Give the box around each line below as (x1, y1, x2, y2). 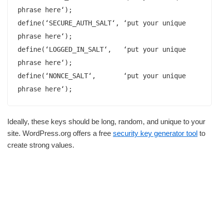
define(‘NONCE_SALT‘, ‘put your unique (18, 71, 186, 80)
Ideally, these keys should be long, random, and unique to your (7, 117, 205, 126)
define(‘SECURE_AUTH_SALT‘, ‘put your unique (18, 19, 186, 27)
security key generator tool (113, 129, 197, 137)
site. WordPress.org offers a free (7, 129, 113, 137)
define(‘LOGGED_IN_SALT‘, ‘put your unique (18, 45, 186, 53)
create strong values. (7, 140, 74, 149)
